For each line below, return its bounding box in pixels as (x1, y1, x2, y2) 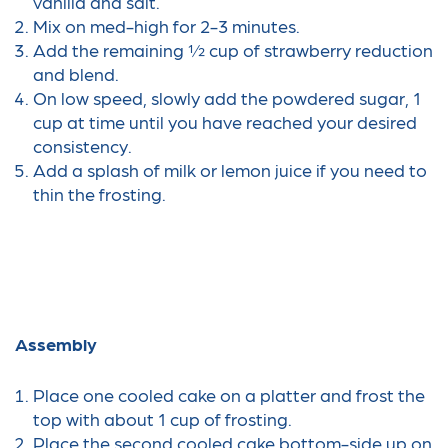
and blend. (32, 63, 119, 85)
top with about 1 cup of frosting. (32, 408, 292, 430)
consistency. (32, 135, 132, 157)
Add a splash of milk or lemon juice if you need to (32, 159, 427, 181)
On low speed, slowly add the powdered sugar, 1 (32, 87, 421, 109)
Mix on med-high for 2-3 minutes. (32, 15, 300, 37)
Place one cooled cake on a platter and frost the (32, 384, 425, 406)
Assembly (14, 333, 97, 355)
